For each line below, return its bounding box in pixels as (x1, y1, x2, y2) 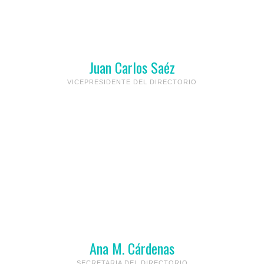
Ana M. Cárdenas (90, 237, 174, 259)
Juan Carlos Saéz (89, 56, 175, 78)
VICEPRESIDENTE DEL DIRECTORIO (67, 78, 197, 85)
